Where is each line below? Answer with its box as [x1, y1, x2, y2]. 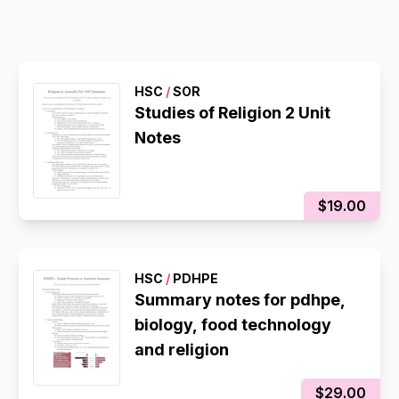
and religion [134, 340, 230, 359]
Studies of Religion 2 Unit [134, 103, 331, 122]
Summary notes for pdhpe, [134, 290, 346, 309]
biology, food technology [134, 315, 332, 334]
